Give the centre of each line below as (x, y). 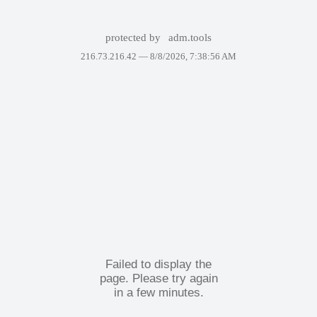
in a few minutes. (158, 292)
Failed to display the (158, 264)
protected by (134, 38)
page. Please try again (158, 278)
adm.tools (190, 38)
